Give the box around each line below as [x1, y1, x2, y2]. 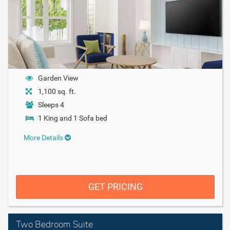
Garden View [38, 73, 79, 82]
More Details [24, 133, 65, 142]
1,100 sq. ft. [38, 87, 76, 95]
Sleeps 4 [38, 100, 64, 109]
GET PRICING [88, 181, 143, 192]
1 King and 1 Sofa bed [38, 113, 107, 122]
